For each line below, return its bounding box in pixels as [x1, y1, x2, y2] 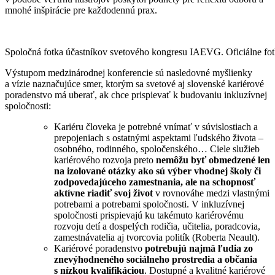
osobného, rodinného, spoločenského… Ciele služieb [54, 143, 260, 154]
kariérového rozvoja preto [54, 154, 156, 165]
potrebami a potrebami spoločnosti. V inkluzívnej [54, 198, 244, 209]
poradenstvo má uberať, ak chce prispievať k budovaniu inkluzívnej [5, 89, 267, 100]
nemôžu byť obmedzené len [156, 154, 270, 165]
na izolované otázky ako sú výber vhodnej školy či [54, 165, 261, 176]
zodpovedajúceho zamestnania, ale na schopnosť [54, 176, 255, 187]
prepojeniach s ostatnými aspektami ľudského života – [54, 132, 263, 143]
